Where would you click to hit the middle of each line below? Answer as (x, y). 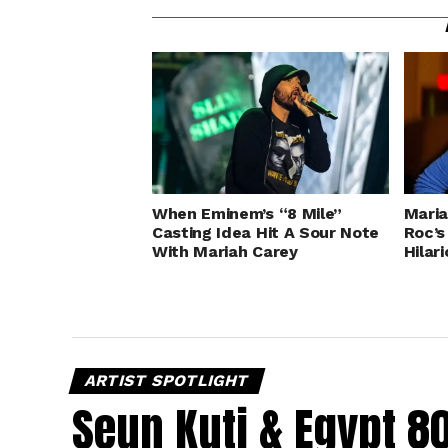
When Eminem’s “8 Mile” (247, 213)
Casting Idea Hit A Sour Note (266, 232)
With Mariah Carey (225, 251)
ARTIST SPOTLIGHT (167, 380)
